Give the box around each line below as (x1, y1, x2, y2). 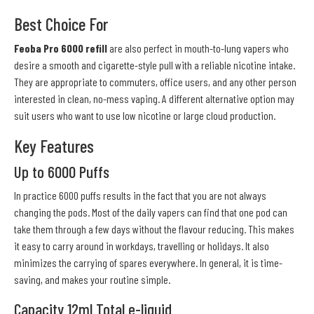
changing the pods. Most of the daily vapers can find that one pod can (14, 205, 287, 219)
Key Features (14, 135, 94, 156)
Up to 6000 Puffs (14, 161, 109, 182)
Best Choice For (14, 13, 108, 34)
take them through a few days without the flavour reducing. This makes (14, 221, 294, 235)
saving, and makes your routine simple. (14, 272, 170, 286)
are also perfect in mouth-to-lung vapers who (107, 41, 289, 55)
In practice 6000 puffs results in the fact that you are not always (14, 188, 266, 202)
